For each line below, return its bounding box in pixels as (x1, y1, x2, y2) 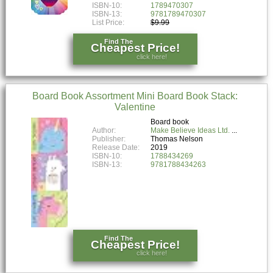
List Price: (92, 18, 127, 27)
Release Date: (92, 143, 140, 152)
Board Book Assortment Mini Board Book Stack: (32, 91, 238, 102)
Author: (92, 126, 116, 135)
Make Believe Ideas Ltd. (151, 126, 230, 135)
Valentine (115, 102, 156, 113)
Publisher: (92, 135, 126, 144)
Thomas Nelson (151, 135, 204, 144)
